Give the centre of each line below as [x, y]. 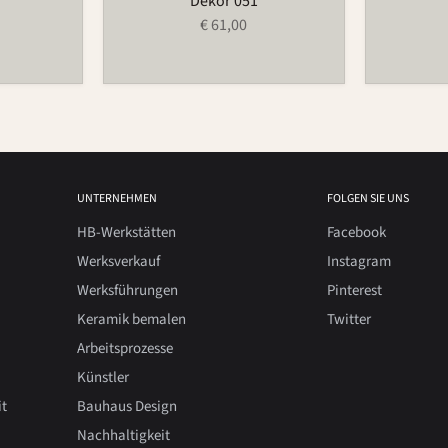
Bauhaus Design [126, 406]
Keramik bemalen [131, 319]
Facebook [356, 232]
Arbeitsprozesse [124, 348]
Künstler [102, 377]
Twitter [348, 319]
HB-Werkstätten [126, 232]
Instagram [358, 261]
